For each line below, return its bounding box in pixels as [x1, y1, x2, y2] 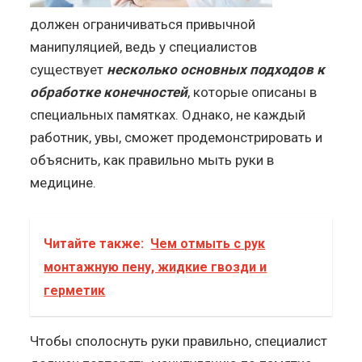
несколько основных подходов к [107, 61, 326, 78]
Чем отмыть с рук [150, 235, 266, 251]
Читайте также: [44, 235, 145, 251]
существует [30, 61, 107, 78]
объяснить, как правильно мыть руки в [30, 151, 275, 168]
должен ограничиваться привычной [30, 15, 256, 32]
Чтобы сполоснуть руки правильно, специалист [30, 332, 328, 349]
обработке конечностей [30, 83, 188, 100]
